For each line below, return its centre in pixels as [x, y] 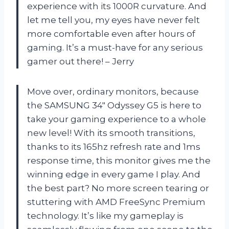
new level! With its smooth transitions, [111, 133]
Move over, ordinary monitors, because [113, 92]
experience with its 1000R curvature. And [117, 6]
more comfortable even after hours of [111, 34]
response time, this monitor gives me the [119, 161]
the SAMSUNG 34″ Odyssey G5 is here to [114, 106]
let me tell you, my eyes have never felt [113, 20]
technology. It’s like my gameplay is [105, 216]
